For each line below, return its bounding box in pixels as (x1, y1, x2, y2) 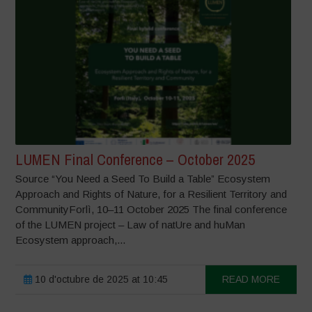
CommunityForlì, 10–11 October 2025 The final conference (15, 203, 288, 216)
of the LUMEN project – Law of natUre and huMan (15, 219, 246, 231)
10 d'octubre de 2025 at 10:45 (32, 274, 169, 286)
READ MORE (221, 274, 280, 286)
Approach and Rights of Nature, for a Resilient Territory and (15, 188, 288, 201)
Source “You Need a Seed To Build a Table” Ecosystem (15, 173, 271, 185)
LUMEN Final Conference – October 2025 (15, 149, 256, 171)
